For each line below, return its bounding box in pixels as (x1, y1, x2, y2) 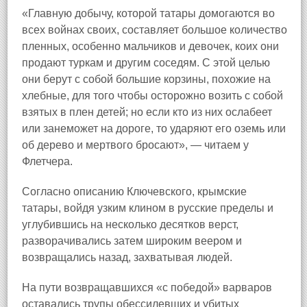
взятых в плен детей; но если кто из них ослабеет (22, 106, 272, 118)
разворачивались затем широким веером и (22, 235, 242, 247)
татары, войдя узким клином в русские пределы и (22, 202, 273, 214)
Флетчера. (22, 156, 73, 167)
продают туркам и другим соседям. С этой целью (22, 57, 270, 69)
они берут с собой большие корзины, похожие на (22, 73, 271, 85)
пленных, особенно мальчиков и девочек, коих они (22, 40, 279, 52)
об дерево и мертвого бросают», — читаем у (22, 139, 249, 151)
